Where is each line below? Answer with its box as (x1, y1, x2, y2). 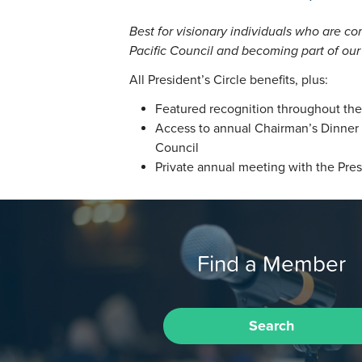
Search (248, 317, 294, 335)
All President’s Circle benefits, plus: (129, 72, 328, 89)
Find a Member (197, 246, 346, 281)
